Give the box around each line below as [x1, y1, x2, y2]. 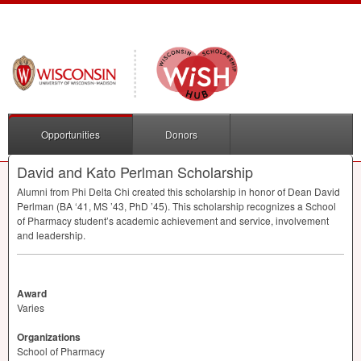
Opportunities [41, 127, 100, 142]
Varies [17, 301, 44, 315]
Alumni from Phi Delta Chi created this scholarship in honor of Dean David [17, 185, 340, 199]
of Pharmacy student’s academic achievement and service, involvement [17, 214, 329, 228]
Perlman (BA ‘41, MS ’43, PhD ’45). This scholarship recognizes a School [17, 199, 336, 214]
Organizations [17, 330, 81, 345]
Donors [165, 127, 197, 142]
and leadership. [17, 228, 85, 243]
